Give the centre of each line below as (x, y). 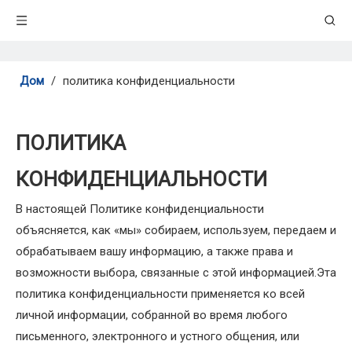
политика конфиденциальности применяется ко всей (160, 294)
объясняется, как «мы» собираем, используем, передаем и (176, 230)
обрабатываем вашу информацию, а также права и (154, 251)
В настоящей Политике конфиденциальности (140, 209)
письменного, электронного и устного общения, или (158, 336)
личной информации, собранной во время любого (152, 315)
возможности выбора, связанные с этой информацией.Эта (176, 273)
